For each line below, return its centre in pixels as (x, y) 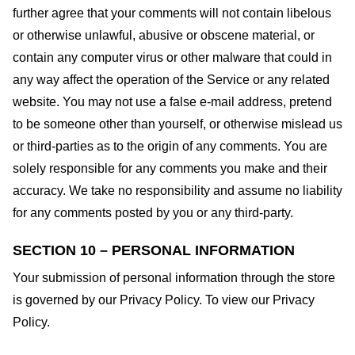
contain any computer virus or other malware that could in (172, 57)
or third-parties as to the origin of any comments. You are (170, 146)
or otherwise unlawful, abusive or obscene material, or (164, 35)
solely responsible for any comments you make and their (170, 168)
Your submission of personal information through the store (174, 277)
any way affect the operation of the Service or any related (171, 79)
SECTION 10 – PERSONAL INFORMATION (154, 250)
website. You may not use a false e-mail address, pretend (172, 101)
